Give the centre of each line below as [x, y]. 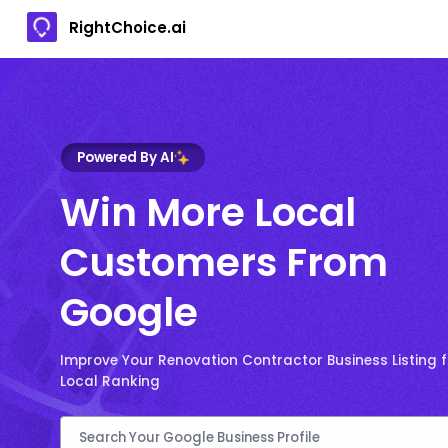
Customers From [224, 262]
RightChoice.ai [127, 27]
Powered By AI [125, 157]
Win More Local [208, 212]
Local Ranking [110, 381]
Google [129, 312]
